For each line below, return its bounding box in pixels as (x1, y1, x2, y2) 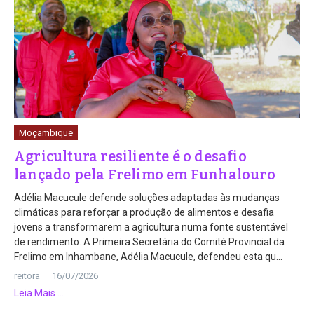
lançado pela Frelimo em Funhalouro (14, 165, 275, 183)
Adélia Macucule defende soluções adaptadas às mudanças (14, 191, 280, 203)
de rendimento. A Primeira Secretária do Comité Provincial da (14, 235, 285, 247)
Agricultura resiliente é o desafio (14, 147, 247, 165)
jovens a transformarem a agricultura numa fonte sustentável (14, 221, 288, 233)
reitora (14, 270, 40, 281)
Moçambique (19, 127, 73, 138)
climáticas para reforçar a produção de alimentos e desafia (14, 206, 274, 218)
